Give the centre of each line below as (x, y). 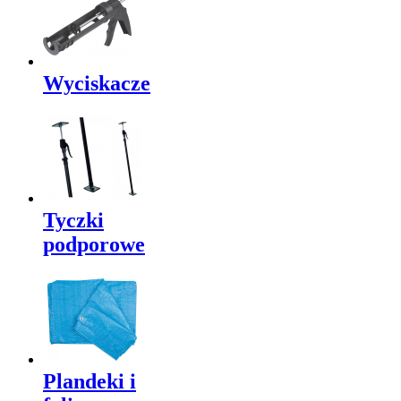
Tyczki (73, 221)
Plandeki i (90, 382)
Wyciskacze (97, 84)
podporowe (94, 245)
